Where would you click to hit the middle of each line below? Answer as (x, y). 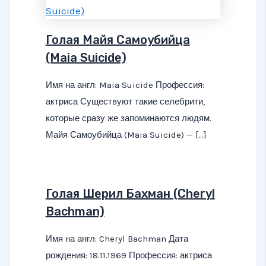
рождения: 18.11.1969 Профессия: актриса (129, 256)
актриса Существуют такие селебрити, (125, 101)
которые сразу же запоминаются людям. (128, 118)
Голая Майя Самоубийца (118, 39)
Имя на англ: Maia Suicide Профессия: (125, 85)
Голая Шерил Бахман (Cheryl (130, 194)
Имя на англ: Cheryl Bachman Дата (117, 239)
